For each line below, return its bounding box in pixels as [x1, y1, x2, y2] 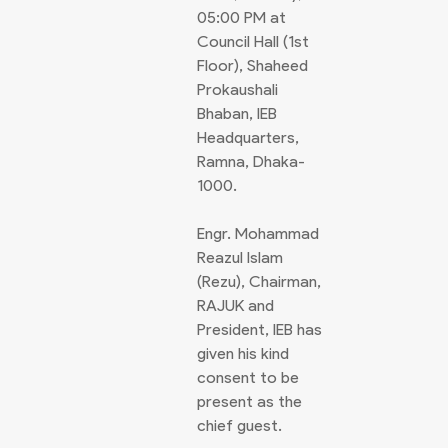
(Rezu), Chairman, [197, 272, 321, 291]
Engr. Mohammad [197, 224, 319, 243]
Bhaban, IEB [197, 104, 277, 123]
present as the [197, 392, 302, 411]
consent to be [197, 368, 299, 387]
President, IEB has [197, 320, 322, 339]
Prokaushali [197, 80, 278, 99]
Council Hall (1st [197, 32, 309, 51]
